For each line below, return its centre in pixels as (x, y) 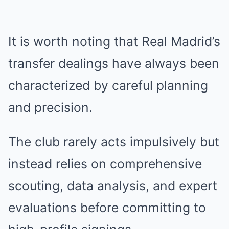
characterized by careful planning (108, 85)
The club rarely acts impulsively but (114, 142)
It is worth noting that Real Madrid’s (114, 41)
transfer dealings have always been (114, 63)
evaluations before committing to (107, 208)
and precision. (50, 107)
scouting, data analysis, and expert (113, 186)
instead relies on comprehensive (105, 164)
